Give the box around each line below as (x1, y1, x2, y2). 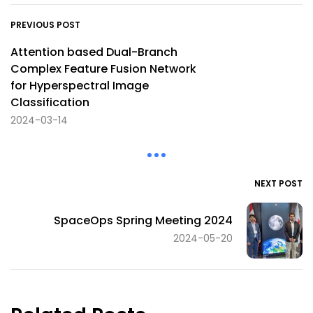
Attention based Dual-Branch (10, 43, 177, 60)
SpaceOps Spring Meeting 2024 (54, 212, 233, 229)
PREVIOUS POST (10, 18, 80, 31)
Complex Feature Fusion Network (10, 60, 196, 77)
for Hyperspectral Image (10, 77, 149, 94)
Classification (10, 94, 89, 110)
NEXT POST (254, 177, 303, 189)
